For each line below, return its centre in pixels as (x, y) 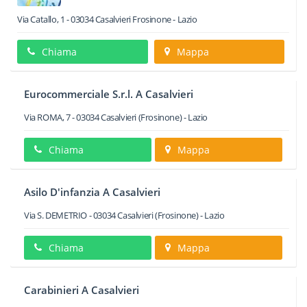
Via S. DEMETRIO (56, 215)
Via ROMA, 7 (47, 117)
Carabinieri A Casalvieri (82, 290)
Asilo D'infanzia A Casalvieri (92, 192)
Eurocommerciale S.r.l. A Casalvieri (109, 94)
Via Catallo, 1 (41, 19)
